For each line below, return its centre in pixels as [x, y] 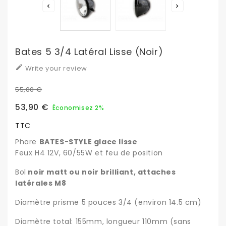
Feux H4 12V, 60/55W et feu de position [89, 153]
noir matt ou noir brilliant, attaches [101, 172]
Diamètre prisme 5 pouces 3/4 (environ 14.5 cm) [108, 203]
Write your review [55, 69]
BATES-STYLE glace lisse [88, 142]
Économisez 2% [78, 108]
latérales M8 [41, 183]
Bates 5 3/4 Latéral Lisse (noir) [89, 52]
